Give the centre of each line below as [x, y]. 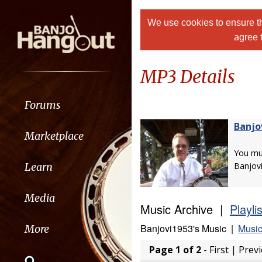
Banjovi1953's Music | [189, 228]
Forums [42, 105]
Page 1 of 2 [175, 250]
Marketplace [54, 136]
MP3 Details [188, 77]
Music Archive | [185, 209]
